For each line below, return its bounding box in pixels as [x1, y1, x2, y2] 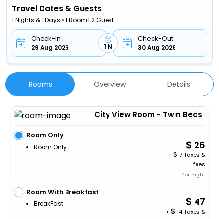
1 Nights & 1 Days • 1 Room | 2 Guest [12, 15, 114, 24]
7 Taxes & [178, 151, 206, 159]
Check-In [31, 33, 61, 43]
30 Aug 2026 [137, 43, 176, 52]
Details [167, 79, 190, 89]
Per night [181, 170, 206, 178]
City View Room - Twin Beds [94, 109, 202, 120]
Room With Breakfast [26, 187, 99, 197]
